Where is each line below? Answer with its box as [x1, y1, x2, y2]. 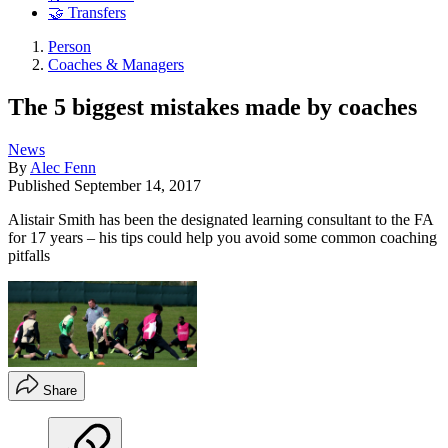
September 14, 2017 [74, 176, 201, 194]
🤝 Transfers [48, 4, 126, 22]
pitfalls [8, 246, 50, 264]
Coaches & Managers [48, 56, 184, 74]
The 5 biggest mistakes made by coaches [8, 93, 417, 120]
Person [48, 38, 91, 56]
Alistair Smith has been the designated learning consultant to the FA [8, 210, 433, 228]
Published [8, 176, 74, 194]
